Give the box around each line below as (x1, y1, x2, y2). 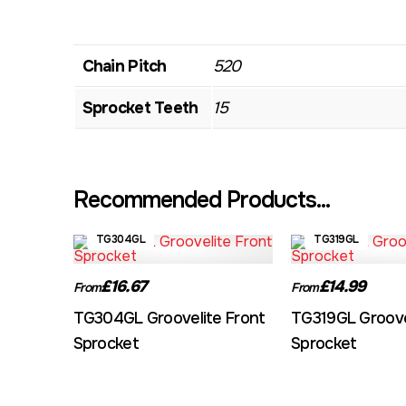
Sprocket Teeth (82, 98, 198, 118)
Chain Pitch (82, 56, 167, 76)
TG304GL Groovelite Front (72, 308, 266, 328)
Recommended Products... (72, 186, 330, 215)
